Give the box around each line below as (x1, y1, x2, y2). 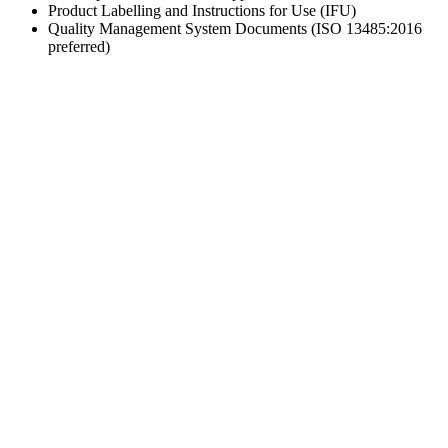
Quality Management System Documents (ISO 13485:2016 (48, 20, 422, 38)
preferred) (48, 38, 110, 56)
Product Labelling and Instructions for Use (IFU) (48, 2, 356, 20)
